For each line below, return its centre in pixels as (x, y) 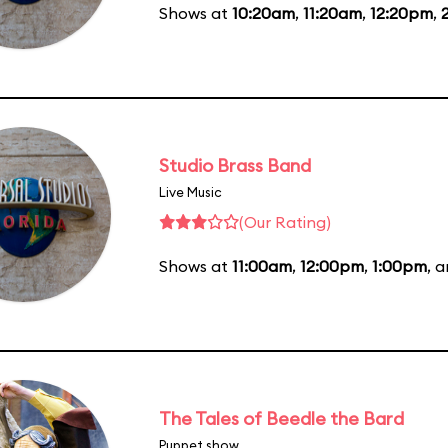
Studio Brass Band (235, 165)
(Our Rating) (285, 221)
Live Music (190, 191)
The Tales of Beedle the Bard (281, 418)
